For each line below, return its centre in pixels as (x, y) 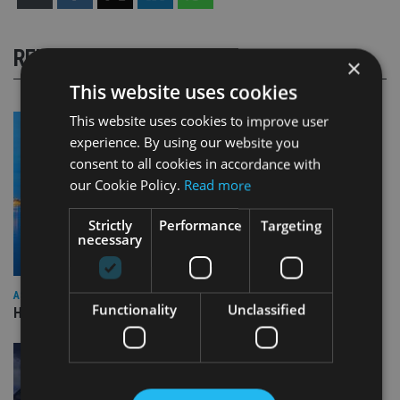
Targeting (292, 225)
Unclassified (267, 309)
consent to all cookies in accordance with (195, 164)
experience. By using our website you (184, 142)
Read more (217, 185)
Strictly (111, 225)
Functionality (135, 309)
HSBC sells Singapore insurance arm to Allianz (156, 312)
